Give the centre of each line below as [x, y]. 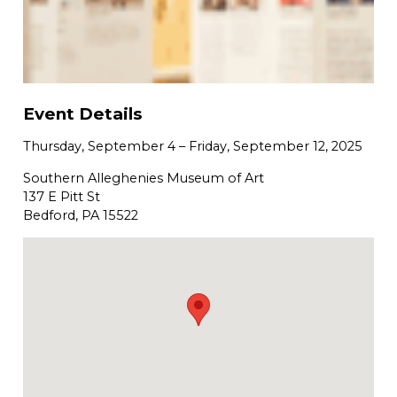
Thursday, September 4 [99, 146]
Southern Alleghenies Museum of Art [144, 178]
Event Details [82, 114]
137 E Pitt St [62, 196]
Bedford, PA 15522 [81, 215]
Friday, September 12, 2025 [276, 146]
